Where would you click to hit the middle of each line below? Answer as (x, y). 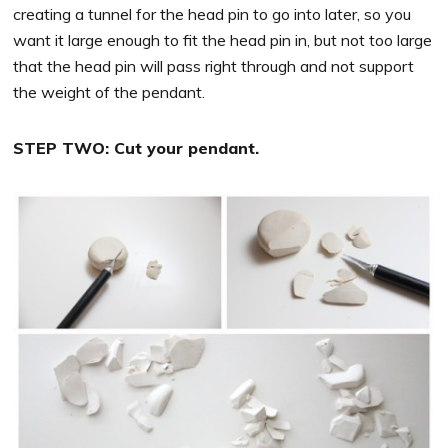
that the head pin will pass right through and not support (214, 65)
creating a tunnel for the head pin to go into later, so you (212, 13)
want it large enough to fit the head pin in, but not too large (223, 39)
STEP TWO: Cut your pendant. (136, 147)
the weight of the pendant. (111, 91)
